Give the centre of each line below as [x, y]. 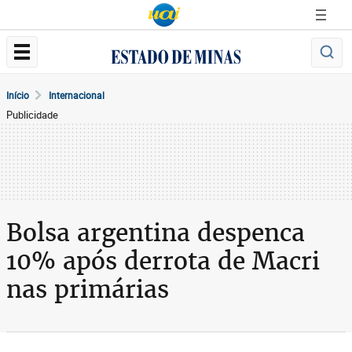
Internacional [77, 95]
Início [18, 95]
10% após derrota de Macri [163, 261]
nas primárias [88, 289]
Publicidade [32, 115]
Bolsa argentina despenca [156, 233]
